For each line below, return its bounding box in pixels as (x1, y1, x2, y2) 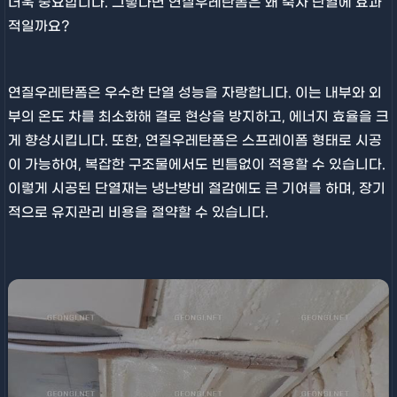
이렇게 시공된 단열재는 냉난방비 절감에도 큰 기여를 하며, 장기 (7, 180, 385, 197)
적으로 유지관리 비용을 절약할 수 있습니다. (7, 204, 269, 221)
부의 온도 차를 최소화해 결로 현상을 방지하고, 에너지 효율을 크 (7, 108, 389, 125)
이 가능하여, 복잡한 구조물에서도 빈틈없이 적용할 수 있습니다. (7, 156, 385, 173)
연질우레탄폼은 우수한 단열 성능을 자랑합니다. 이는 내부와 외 (7, 84, 382, 101)
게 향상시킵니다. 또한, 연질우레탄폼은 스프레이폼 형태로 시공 (7, 132, 382, 149)
